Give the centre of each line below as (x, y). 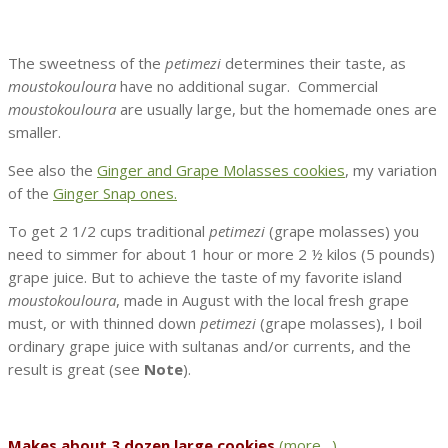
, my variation (391, 170)
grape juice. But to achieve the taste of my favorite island (205, 277)
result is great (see (76, 369)
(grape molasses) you (342, 231)
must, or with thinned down (104, 323)
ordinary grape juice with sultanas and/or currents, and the (209, 346)
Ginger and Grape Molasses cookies (221, 170)
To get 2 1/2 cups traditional (108, 231)
